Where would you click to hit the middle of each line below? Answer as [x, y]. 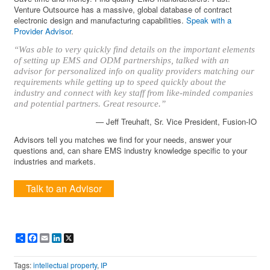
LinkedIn [76, 238]
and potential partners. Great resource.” [90, 104]
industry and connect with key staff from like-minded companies [134, 93]
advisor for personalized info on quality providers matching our [134, 71]
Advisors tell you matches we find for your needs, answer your [123, 140]
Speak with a [209, 20]
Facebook [54, 238]
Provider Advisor [43, 31]
